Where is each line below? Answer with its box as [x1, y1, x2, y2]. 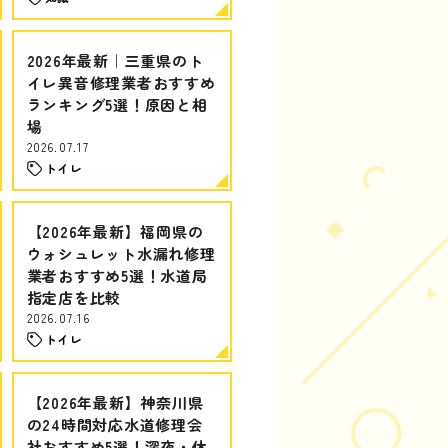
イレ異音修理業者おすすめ [26, 72, 216, 93]
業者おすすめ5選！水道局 [26, 265, 208, 286]
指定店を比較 [26, 287, 121, 308]
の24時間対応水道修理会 [26, 414, 203, 435]
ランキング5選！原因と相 [26, 94, 208, 115]
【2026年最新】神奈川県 [26, 392, 204, 413]
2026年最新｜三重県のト [26, 50, 204, 71]
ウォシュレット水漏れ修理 [26, 243, 216, 264]
